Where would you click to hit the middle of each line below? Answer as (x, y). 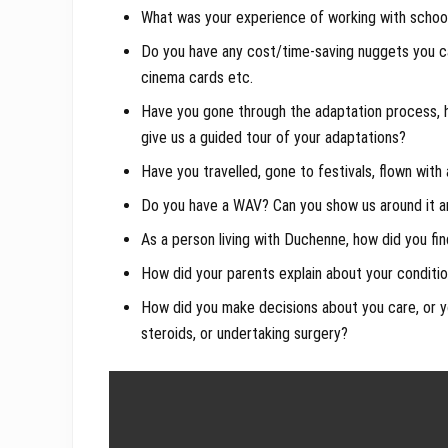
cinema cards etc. (197, 78)
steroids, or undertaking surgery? (244, 334)
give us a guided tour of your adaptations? (273, 138)
